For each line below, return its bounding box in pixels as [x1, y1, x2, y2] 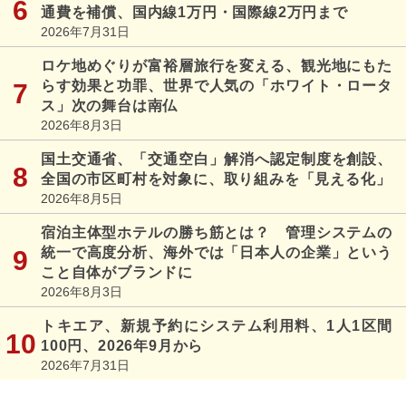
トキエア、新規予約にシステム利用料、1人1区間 [41, 317, 392, 333]
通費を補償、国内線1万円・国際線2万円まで [41, 4, 348, 20]
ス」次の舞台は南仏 [41, 97, 179, 113]
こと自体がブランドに [41, 264, 193, 280]
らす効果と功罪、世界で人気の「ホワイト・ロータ [41, 77, 392, 93]
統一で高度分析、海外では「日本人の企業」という [41, 244, 392, 260]
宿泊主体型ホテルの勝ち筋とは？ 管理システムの [41, 224, 392, 240]
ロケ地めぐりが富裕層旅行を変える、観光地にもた [41, 57, 392, 73]
